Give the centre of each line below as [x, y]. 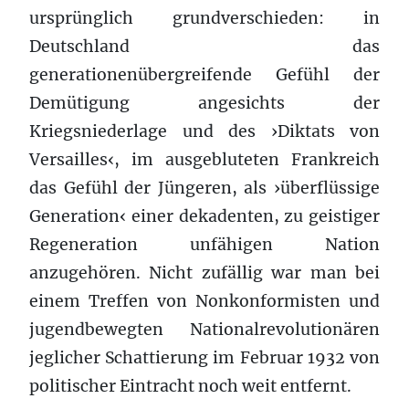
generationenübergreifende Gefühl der [204, 74]
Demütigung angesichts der [204, 103]
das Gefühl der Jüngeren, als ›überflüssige [204, 188]
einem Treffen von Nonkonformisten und [204, 301]
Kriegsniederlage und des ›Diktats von [204, 131]
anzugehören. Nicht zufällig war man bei [204, 273]
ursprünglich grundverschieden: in [204, 18]
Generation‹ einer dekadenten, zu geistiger [204, 216]
